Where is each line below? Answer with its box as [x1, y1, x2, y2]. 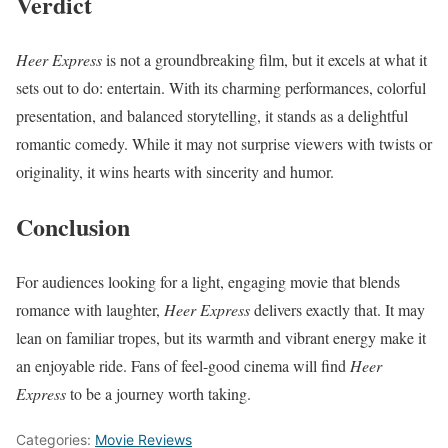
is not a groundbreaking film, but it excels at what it [102, 48, 427, 70]
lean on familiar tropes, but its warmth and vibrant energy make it [16, 326, 426, 348]
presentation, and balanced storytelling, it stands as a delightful [16, 104, 408, 126]
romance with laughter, [16, 298, 164, 320]
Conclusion [16, 208, 130, 244]
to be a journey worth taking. [66, 382, 251, 404]
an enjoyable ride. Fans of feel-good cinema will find [16, 354, 350, 376]
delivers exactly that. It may [250, 298, 425, 320]
